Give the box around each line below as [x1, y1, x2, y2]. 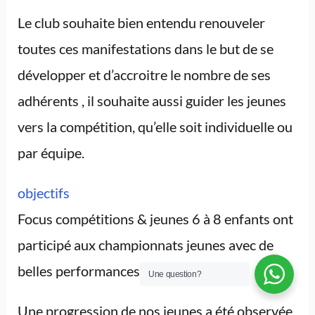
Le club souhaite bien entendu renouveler [17, 14, 265, 32]
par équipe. [17, 144, 84, 162]
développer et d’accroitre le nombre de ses [17, 66, 271, 84]
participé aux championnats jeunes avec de [17, 236, 274, 254]
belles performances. [17, 262, 143, 280]
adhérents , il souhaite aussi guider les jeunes [17, 92, 286, 110]
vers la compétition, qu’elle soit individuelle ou [17, 118, 292, 136]
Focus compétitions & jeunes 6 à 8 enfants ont [17, 210, 293, 228]
